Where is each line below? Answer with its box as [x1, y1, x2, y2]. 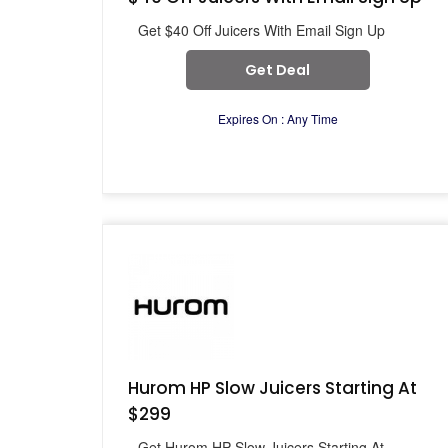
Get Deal [245, 60, 310, 80]
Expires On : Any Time [217, 110, 338, 127]
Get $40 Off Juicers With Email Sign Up [138, 20, 385, 40]
